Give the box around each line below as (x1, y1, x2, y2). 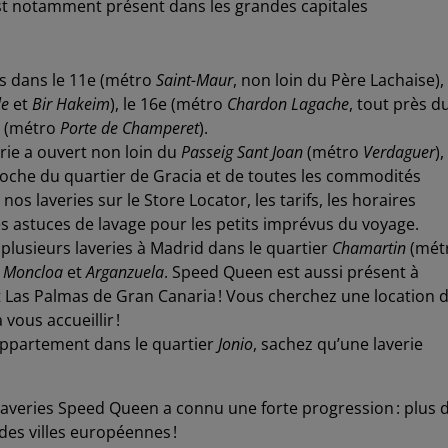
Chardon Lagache (227, 92, 349, 115)
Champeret (122, 116, 199, 139)
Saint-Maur (156, 68, 233, 91)
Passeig (181, 140, 233, 163)
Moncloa (3, 260, 63, 283)
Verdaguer (359, 140, 435, 163)
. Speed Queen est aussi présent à (164, 260, 419, 283)
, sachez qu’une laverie (253, 332, 423, 355)
